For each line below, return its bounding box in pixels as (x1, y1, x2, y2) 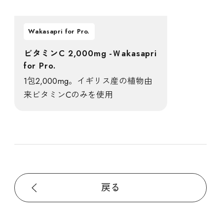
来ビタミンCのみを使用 (23, 89, 113, 101)
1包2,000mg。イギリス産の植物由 (23, 75, 152, 87)
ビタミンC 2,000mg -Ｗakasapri (23, 47, 157, 59)
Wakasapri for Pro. (28, 27, 90, 37)
